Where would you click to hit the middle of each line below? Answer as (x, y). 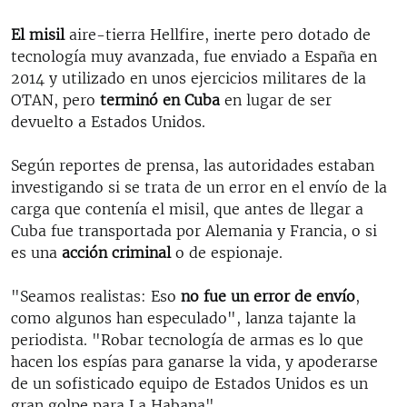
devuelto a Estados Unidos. (108, 121)
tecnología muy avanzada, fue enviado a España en (194, 56)
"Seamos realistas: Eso (96, 296)
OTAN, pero (55, 99)
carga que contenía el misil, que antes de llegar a (187, 208)
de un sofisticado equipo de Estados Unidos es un (189, 383)
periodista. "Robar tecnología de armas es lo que (187, 339)
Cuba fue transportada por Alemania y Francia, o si (194, 230)
